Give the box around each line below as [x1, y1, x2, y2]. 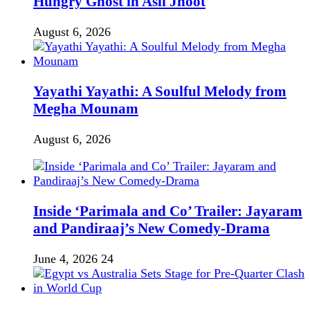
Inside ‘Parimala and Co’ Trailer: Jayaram [33, 203, 302, 220]
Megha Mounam [33, 100, 138, 118]
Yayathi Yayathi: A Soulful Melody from [33, 83, 286, 100]
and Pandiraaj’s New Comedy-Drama [33, 220, 270, 237]
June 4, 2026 [33, 252, 98, 266]
